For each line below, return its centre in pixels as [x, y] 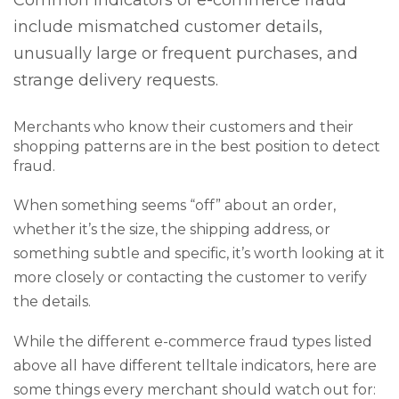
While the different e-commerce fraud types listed [193, 342]
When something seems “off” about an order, [175, 205]
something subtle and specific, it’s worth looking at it [199, 253]
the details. [52, 301]
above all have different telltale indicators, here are [195, 366]
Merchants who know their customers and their [183, 127]
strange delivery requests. [116, 81]
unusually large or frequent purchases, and [186, 54]
